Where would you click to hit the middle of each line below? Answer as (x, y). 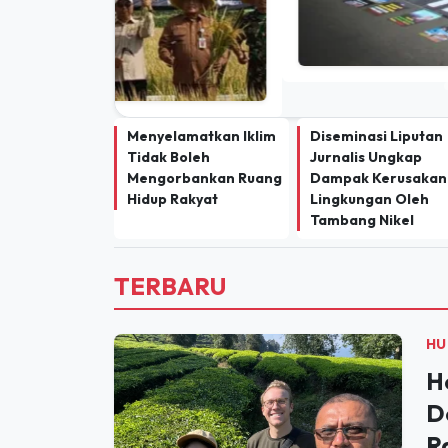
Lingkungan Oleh (369, 164)
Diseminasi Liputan (376, 101)
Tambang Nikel (362, 185)
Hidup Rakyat (172, 164)
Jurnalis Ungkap (366, 122)
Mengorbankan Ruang (204, 143)
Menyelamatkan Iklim (201, 101)
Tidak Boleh (168, 122)
